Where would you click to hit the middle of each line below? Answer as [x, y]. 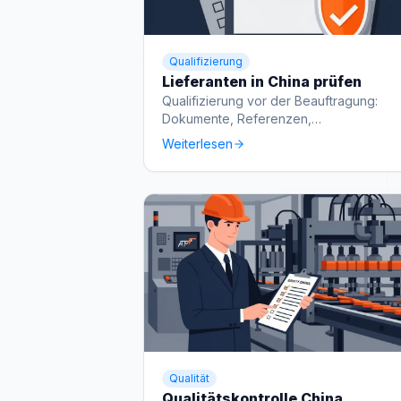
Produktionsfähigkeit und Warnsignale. [275, 137]
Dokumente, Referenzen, [237, 119]
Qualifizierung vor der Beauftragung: [270, 101]
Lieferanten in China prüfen [262, 81]
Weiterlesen [197, 144]
